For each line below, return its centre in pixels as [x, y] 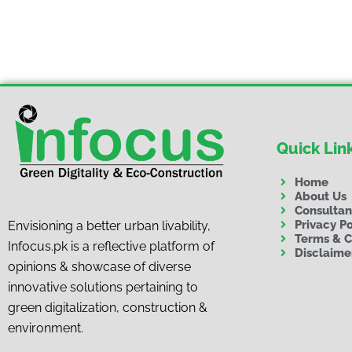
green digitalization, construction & [108, 308]
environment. [46, 328]
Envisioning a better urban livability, [109, 226]
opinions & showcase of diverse [99, 267]
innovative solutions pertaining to [103, 288]
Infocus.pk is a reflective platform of [111, 247]
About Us [320, 196]
